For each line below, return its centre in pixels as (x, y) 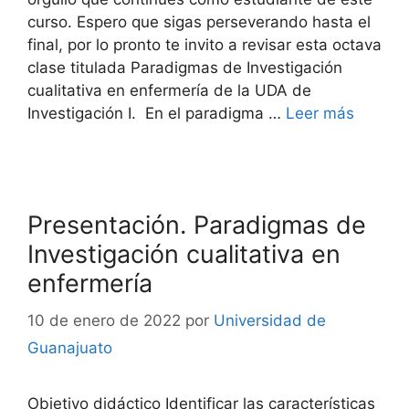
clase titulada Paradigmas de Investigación (185, 68)
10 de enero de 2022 (104, 320)
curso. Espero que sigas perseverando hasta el (199, 22)
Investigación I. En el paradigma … (157, 113)
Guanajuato (70, 347)
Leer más (320, 113)
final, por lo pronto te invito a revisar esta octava (204, 45)
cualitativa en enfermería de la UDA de (169, 90)
